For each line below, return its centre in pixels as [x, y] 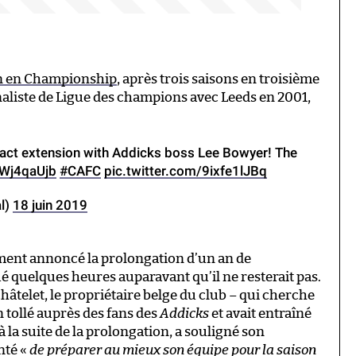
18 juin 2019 [50, 205]
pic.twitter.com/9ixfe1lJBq [186, 171]
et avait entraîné [260, 314]
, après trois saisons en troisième [218, 79]
